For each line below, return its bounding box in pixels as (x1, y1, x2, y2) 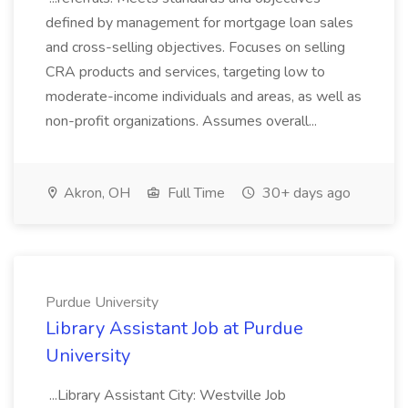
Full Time (164, 183, 225, 203)
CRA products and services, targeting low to (46, 62, 325, 82)
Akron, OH (60, 183, 130, 203)
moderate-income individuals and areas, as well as (46, 87, 362, 107)
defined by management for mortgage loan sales (46, 13, 353, 33)
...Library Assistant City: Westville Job (46, 385, 286, 405)
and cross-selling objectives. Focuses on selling (46, 37, 345, 57)
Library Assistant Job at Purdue (46, 316, 303, 341)
